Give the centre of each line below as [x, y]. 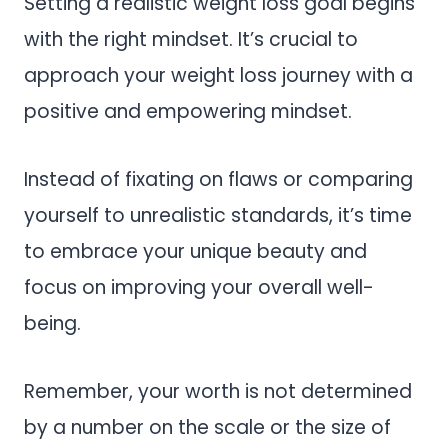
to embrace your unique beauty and [195, 252]
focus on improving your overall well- [199, 288]
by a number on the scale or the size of [207, 428]
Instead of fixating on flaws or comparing [218, 180]
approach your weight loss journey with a [218, 76]
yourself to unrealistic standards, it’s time [218, 216]
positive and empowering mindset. [190, 112]
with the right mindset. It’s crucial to [191, 40]
